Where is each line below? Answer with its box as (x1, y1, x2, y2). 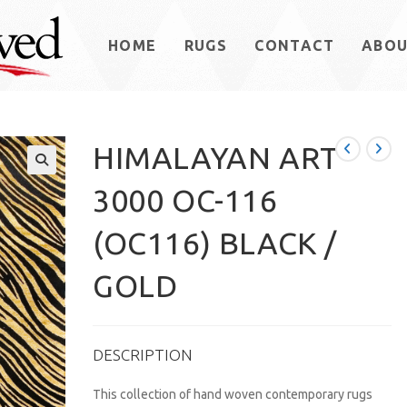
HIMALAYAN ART (93, 140, 339, 174)
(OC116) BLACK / (93, 225, 338, 260)
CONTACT (254, 37, 335, 54)
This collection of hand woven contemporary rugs (93, 387, 373, 402)
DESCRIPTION (93, 346, 194, 363)
